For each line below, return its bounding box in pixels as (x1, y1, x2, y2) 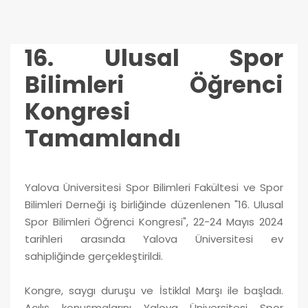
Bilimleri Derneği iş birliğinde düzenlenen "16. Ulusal (25, 197, 283, 212)
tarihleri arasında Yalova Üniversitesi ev (25, 231, 283, 246)
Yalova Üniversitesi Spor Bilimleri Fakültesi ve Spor (25, 179, 283, 195)
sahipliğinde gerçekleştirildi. (25, 248, 163, 263)
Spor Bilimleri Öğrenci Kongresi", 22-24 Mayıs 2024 (25, 214, 283, 229)
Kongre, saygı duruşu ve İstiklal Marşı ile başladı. (25, 283, 283, 298)
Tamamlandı (25, 122, 181, 155)
